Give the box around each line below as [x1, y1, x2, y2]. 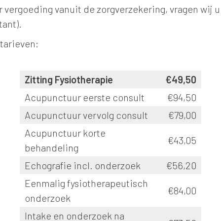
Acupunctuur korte [25, 127, 106, 139]
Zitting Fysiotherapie [25, 74, 113, 85]
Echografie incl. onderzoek [25, 159, 141, 171]
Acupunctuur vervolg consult [25, 109, 148, 121]
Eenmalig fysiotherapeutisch [25, 177, 148, 189]
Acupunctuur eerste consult [25, 91, 145, 103]
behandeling [25, 142, 78, 153]
